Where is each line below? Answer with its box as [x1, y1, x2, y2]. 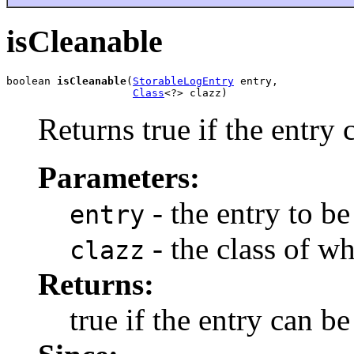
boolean [6, 74, 57, 87]
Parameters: [38, 160, 200, 194]
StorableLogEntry [133, 74, 234, 87]
